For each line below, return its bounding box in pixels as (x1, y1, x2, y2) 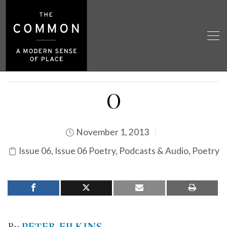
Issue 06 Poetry (54, 145, 116, 156)
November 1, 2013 (74, 127, 149, 137)
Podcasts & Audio (119, 145, 188, 156)
